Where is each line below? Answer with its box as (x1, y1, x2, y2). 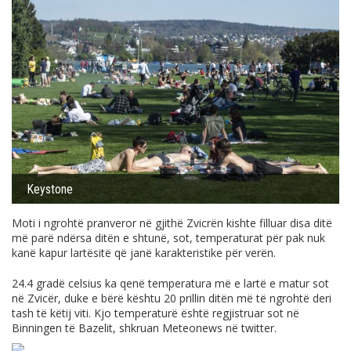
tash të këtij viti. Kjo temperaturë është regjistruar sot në (12, 305, 299, 320)
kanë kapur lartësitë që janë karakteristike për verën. (12, 244, 276, 260)
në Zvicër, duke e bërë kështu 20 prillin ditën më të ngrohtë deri (12, 290, 331, 306)
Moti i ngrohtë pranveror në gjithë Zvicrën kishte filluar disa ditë (12, 215, 332, 230)
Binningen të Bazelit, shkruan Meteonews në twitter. (12, 320, 277, 335)
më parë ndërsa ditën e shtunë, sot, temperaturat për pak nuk (12, 230, 325, 245)
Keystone (27, 181, 73, 197)
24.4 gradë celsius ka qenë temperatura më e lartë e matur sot (12, 275, 329, 291)
